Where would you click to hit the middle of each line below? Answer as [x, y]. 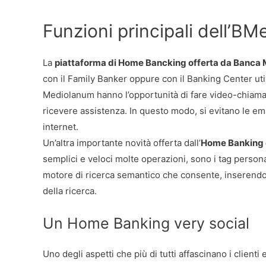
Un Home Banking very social [146, 223]
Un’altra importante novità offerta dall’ [122, 142]
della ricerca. [70, 191]
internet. [61, 126]
